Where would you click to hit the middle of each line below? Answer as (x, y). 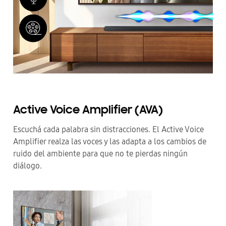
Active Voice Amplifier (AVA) (88, 111)
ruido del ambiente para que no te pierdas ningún (100, 154)
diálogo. (27, 166)
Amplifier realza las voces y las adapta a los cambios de (110, 142)
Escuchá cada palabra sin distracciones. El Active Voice (108, 130)
